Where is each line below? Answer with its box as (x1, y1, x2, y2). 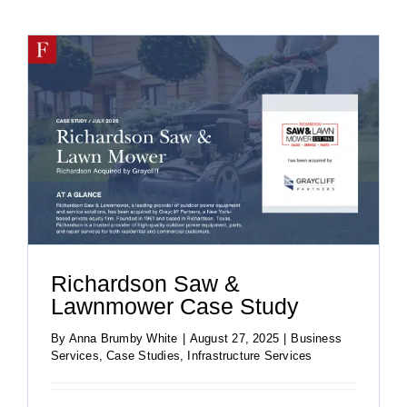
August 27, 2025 (189, 331, 280, 345)
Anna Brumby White (68, 331, 178, 345)
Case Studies (106, 348, 180, 362)
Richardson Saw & (51, 271, 240, 297)
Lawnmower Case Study (51, 293, 299, 320)
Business (291, 331, 342, 345)
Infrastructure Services (187, 348, 313, 362)
